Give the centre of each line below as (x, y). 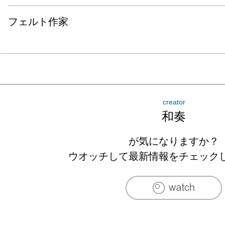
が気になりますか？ (174, 141)
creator (174, 102)
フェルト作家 (38, 21)
